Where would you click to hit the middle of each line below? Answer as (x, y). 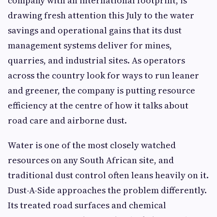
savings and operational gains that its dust (95, 31)
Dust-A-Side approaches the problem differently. (107, 190)
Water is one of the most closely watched (92, 145)
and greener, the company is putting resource (101, 91)
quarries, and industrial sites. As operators (96, 61)
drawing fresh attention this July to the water (101, 15)
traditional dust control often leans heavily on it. (108, 175)
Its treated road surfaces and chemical (87, 205)
